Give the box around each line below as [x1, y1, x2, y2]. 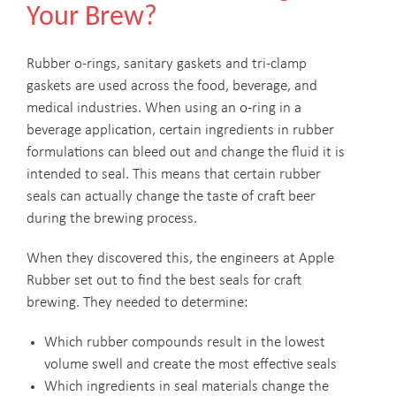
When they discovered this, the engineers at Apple [27, 251, 334, 266]
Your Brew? [27, 4, 157, 32]
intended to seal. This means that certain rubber [27, 167, 321, 182]
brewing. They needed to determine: [27, 295, 247, 310]
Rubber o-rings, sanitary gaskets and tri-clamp [27, 57, 307, 72]
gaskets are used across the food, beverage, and [27, 79, 317, 94]
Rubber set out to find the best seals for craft [27, 273, 301, 288]
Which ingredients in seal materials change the [44, 379, 329, 394]
